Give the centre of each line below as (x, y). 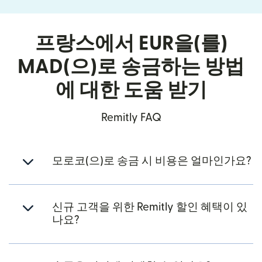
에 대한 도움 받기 (131, 91)
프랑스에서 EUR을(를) (131, 44)
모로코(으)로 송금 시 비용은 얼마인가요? (152, 161)
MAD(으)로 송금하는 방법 (131, 67)
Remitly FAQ (131, 118)
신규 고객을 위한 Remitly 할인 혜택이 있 (150, 208)
